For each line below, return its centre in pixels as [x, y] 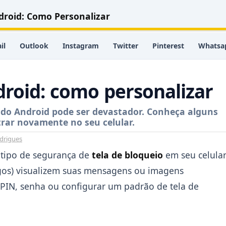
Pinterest [168, 46]
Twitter [126, 46]
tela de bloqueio [127, 155]
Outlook [34, 46]
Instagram [81, 46]
